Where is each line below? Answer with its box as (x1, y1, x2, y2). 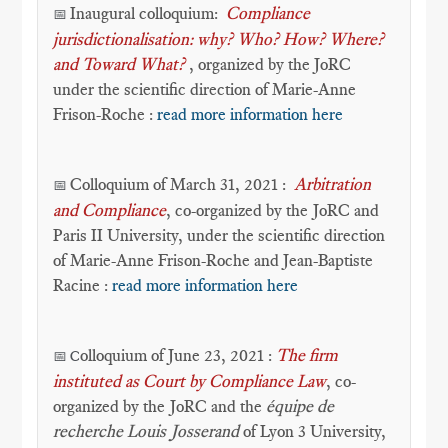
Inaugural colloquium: (70, 3, 227, 23)
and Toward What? (53, 54, 186, 74)
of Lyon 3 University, (239, 421, 387, 441)
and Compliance (53, 200, 167, 220)
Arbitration (294, 174, 372, 194)
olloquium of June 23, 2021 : (80, 345, 277, 365)
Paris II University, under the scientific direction (53, 225, 386, 245)
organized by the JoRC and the (53, 396, 267, 416)
